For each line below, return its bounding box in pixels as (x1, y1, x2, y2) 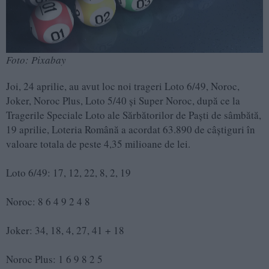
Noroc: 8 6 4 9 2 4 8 (6, 195, 90, 209)
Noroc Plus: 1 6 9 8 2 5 (6, 252, 103, 267)
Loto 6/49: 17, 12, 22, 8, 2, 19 (6, 166, 131, 180)
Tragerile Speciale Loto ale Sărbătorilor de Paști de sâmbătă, (6, 108, 261, 122)
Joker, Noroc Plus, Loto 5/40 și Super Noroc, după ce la (6, 94, 240, 108)
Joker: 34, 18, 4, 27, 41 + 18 (6, 223, 124, 238)
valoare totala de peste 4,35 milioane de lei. (6, 137, 190, 151)
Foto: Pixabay (6, 53, 66, 67)
